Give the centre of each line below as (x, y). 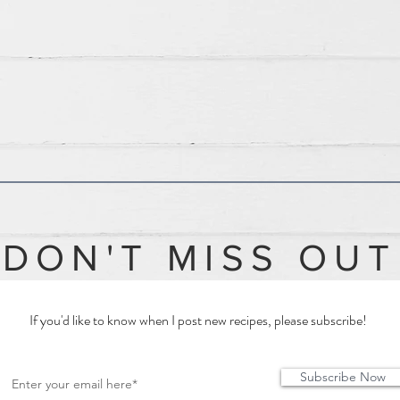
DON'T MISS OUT (200, 258)
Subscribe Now (342, 377)
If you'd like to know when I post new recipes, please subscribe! (199, 320)
